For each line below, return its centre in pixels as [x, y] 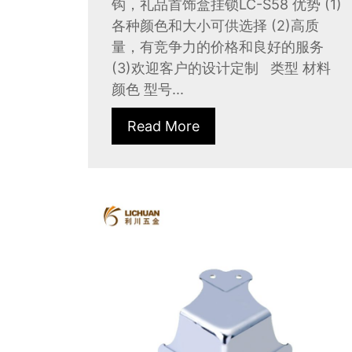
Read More [163, 126]
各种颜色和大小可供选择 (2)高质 [215, 25]
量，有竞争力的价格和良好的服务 [218, 46]
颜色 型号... [148, 89]
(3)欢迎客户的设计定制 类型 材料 [221, 68]
